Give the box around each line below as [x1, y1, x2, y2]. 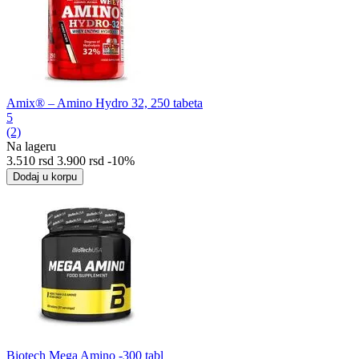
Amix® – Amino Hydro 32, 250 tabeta [6, 96, 203, 110]
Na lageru [6, 139, 56, 153]
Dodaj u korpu [13, 171, 77, 183]
